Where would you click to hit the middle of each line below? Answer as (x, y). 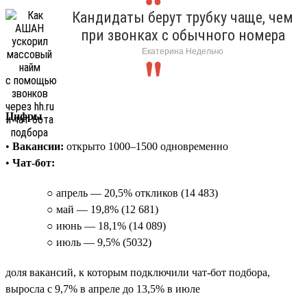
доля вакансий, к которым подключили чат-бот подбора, (138, 272)
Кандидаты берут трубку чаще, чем (183, 17)
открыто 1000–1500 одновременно (146, 146)
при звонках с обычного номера (183, 35)
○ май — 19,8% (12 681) (102, 209)
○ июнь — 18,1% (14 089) (106, 225)
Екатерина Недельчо (183, 51)
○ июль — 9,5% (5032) (99, 242)
